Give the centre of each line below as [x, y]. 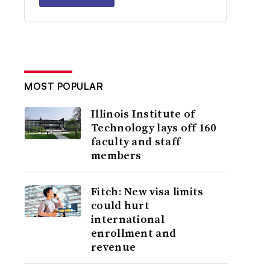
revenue [114, 247]
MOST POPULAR [64, 86]
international [128, 219]
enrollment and [134, 233]
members [116, 155]
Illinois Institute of [143, 114]
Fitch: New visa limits [147, 191]
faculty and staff [136, 141]
